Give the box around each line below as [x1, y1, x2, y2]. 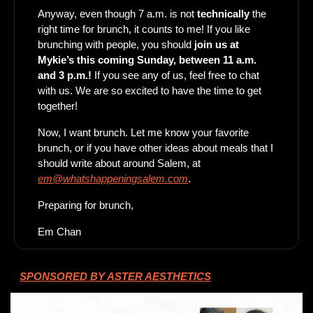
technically [197, 8, 249, 20]
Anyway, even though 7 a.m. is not [38, 8, 197, 20]
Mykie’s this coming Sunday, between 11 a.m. [38, 54, 256, 66]
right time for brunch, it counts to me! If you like [38, 23, 250, 36]
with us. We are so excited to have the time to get [38, 85, 261, 97]
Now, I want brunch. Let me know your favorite [38, 126, 249, 139]
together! [38, 100, 80, 112]
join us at [191, 38, 239, 51]
